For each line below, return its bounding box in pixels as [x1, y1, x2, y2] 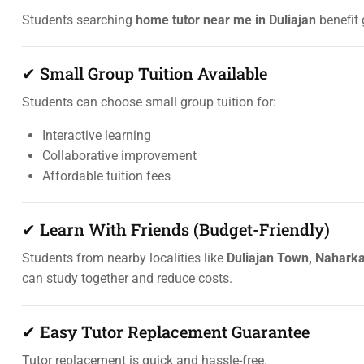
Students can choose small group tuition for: [22, 94, 276, 110]
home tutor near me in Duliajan [136, 12, 316, 28]
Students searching [22, 12, 136, 28]
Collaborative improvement [42, 148, 197, 163]
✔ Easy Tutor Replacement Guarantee [22, 321, 310, 342]
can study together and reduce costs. [22, 271, 232, 286]
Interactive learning [42, 128, 151, 143]
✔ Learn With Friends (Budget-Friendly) [22, 219, 330, 240]
